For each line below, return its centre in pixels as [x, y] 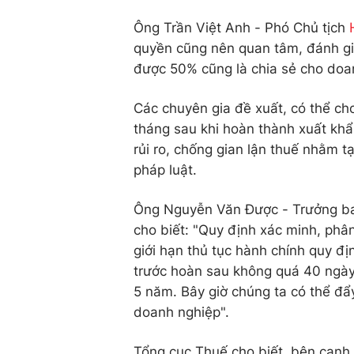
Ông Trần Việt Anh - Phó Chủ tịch [241, 28]
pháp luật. [165, 170]
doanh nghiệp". [181, 312]
